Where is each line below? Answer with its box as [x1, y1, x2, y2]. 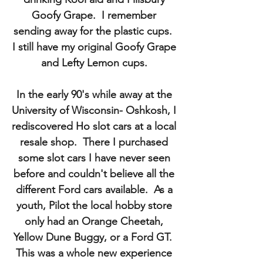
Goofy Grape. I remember [32, 9, 156, 22]
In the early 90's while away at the [16, 88, 172, 101]
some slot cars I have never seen [18, 151, 170, 164]
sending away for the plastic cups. [13, 25, 175, 38]
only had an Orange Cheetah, [25, 215, 163, 228]
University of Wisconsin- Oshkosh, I [12, 104, 176, 117]
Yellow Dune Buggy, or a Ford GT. [13, 231, 175, 244]
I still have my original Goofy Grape [12, 41, 176, 53]
